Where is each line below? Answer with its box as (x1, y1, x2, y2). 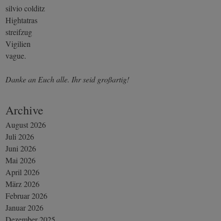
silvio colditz (5, 2, 45, 13)
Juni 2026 (5, 143, 37, 153)
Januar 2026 (5, 202, 44, 213)
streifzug (5, 26, 33, 37)
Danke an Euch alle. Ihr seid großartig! (5, 74, 130, 84)
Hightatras (5, 14, 38, 25)
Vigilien (5, 38, 31, 49)
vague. (5, 50, 27, 61)
